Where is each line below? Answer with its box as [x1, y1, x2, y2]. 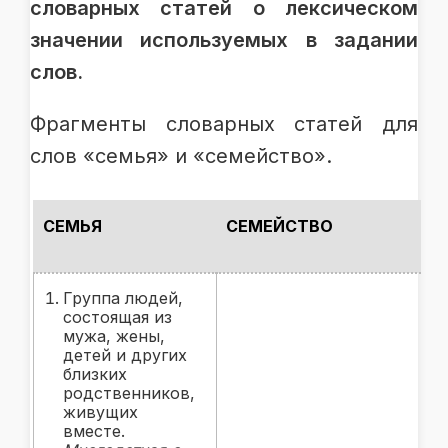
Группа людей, [63, 287, 183, 308]
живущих [63, 401, 138, 422]
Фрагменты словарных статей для [30, 111, 418, 136]
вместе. [63, 420, 125, 441]
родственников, [63, 382, 195, 403]
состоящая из [63, 306, 172, 327]
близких [63, 363, 127, 384]
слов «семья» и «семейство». [30, 143, 332, 168]
